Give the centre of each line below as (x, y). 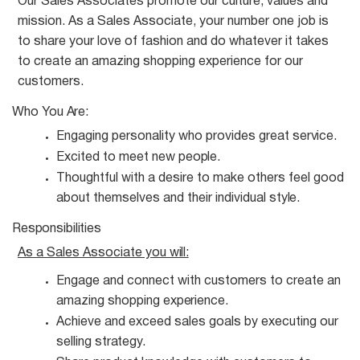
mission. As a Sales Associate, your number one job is (173, 22)
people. (200, 157)
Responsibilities (57, 229)
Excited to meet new (117, 157)
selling (76, 342)
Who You (38, 112)
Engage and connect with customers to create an (198, 281)
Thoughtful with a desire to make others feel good (200, 178)
